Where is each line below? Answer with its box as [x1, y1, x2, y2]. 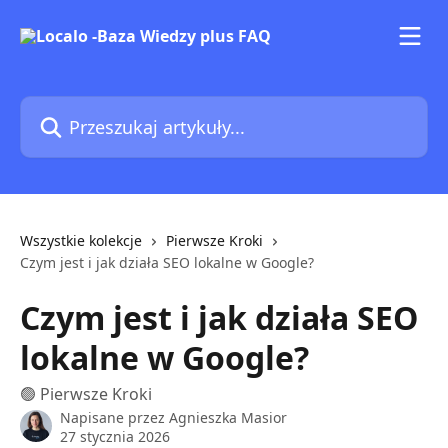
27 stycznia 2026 [60, 427, 170, 446]
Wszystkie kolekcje [20, 231, 142, 250]
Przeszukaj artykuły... [19, 96, 177, 118]
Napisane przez [60, 408, 169, 427]
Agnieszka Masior [169, 408, 287, 427]
